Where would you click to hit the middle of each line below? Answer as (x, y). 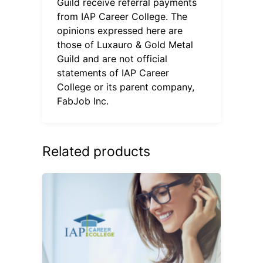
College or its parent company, (126, 87)
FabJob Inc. (83, 101)
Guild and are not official (112, 58)
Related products (97, 151)
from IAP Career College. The (122, 16)
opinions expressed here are (120, 30)
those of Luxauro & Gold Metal (125, 44)
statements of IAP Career (113, 73)
